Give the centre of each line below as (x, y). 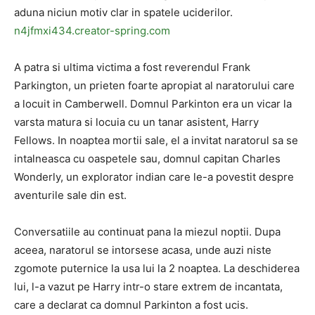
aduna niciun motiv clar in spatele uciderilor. (123, 12)
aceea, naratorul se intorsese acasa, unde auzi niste (143, 250)
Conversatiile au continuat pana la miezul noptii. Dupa (147, 232)
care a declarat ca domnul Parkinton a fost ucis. (131, 305)
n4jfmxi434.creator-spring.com (92, 31)
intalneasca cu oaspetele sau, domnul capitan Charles (147, 159)
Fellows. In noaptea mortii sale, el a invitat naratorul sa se (156, 140)
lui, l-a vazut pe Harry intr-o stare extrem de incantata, (148, 287)
